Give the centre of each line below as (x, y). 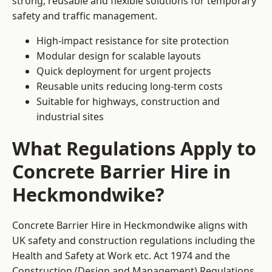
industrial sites (70, 117)
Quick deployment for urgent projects (124, 71)
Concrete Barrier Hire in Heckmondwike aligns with (130, 226)
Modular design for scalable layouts (119, 56)
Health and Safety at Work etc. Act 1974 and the (121, 256)
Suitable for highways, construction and (128, 102)
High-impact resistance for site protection (133, 41)
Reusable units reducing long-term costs (130, 87)
